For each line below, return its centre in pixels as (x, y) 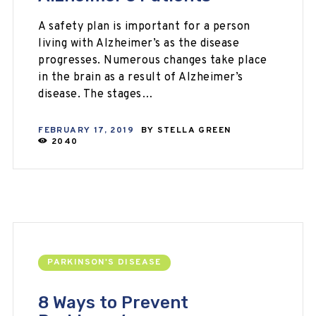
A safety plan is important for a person (144, 27)
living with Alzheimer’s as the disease (139, 44)
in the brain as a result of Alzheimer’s (141, 78)
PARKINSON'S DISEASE (104, 263)
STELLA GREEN (194, 131)
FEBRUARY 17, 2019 (86, 131)
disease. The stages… (96, 95)
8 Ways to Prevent (114, 303)
